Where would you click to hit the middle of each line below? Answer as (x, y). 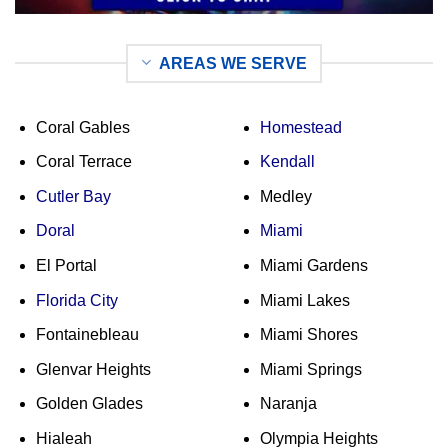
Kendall (287, 162)
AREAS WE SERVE (233, 63)
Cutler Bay (73, 196)
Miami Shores (308, 335)
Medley (285, 196)
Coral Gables (82, 127)
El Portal (66, 266)
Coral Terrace (83, 162)
